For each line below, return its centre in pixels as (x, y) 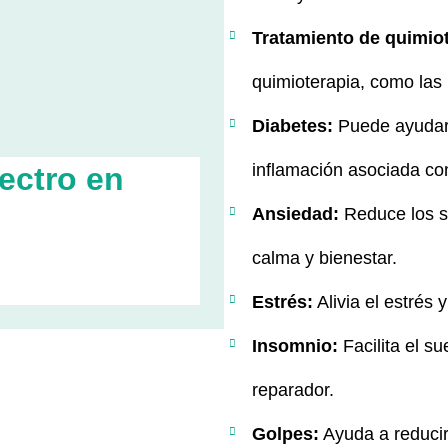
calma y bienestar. (324, 258)
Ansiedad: (295, 214)
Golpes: (285, 434)
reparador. (293, 390)
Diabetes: (295, 126)
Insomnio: (295, 346)
